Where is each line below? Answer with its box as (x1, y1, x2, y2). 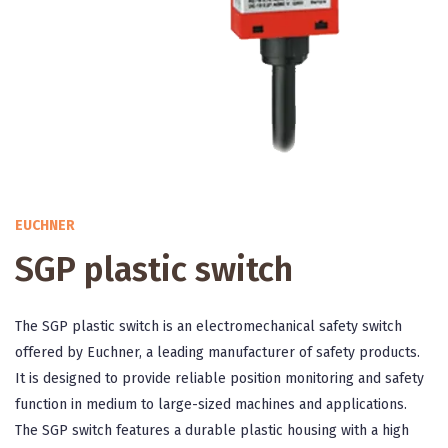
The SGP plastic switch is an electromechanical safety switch (15, 318, 402, 335)
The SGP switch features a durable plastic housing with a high (15, 422, 409, 439)
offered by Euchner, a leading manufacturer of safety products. (15, 344, 420, 361)
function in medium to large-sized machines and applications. (15, 396, 407, 413)
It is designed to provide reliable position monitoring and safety (15, 370, 424, 387)
